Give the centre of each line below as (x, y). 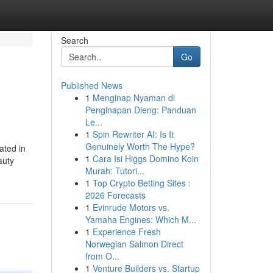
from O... (102, 256)
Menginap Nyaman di (133, 97)
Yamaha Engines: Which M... (140, 219)
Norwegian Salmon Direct (134, 244)
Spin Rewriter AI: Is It (133, 134)
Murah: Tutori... (115, 171)
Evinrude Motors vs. (131, 207)
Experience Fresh (126, 232)
